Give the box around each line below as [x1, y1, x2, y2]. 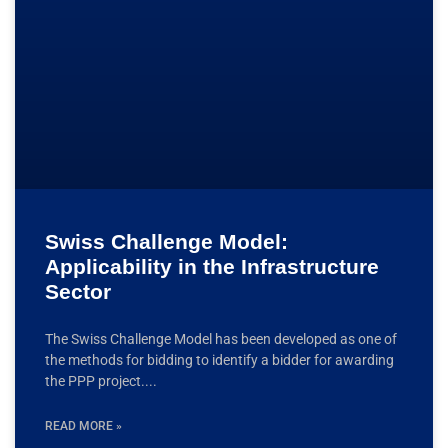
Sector [45, 280, 111, 304]
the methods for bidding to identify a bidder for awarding [45, 352, 394, 369]
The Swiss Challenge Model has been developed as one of [45, 331, 397, 348]
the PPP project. [45, 373, 145, 390]
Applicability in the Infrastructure [45, 255, 379, 279]
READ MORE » [45, 419, 122, 434]
